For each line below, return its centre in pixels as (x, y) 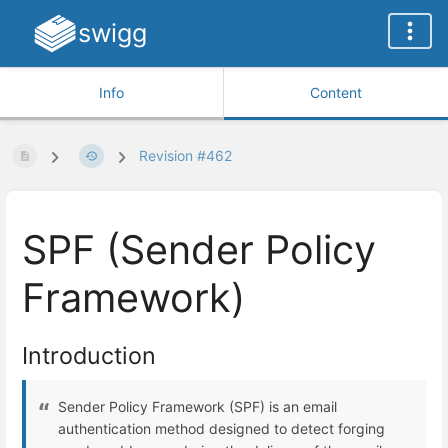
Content (336, 92)
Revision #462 (185, 156)
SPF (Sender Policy (199, 250)
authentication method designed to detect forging (221, 428)
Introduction (89, 355)
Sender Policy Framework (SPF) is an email (197, 406)
